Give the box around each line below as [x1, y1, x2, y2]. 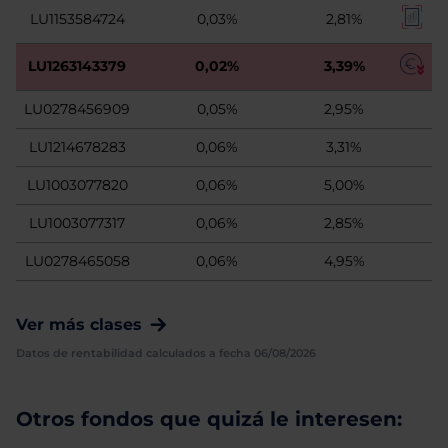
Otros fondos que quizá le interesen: [16, 407, 402, 431]
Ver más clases [16, 315, 142, 334]
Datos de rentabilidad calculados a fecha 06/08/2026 [16, 346, 316, 360]
